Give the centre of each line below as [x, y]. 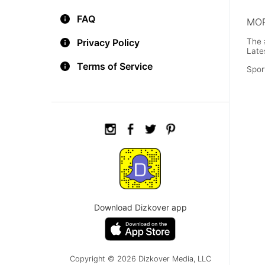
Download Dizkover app [140, 207]
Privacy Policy [108, 43]
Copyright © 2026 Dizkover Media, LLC [140, 259]
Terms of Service [115, 66]
